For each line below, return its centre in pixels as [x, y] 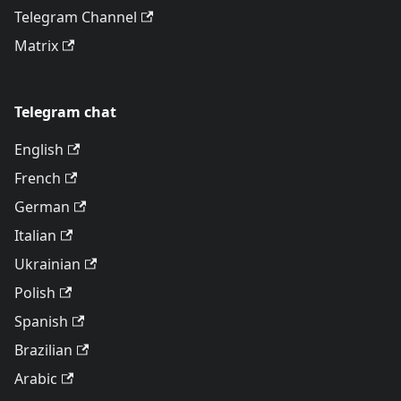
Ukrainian [47, 264]
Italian [35, 236]
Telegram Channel [76, 17]
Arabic [36, 379]
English [39, 150]
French [38, 179]
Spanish [41, 322]
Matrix [36, 46]
